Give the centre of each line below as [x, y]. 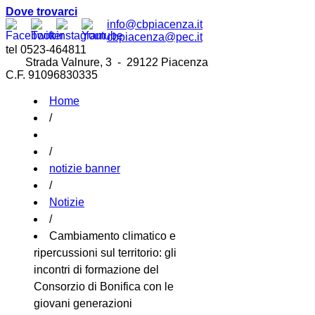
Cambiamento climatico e [112, 236]
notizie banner [85, 168]
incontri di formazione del [96, 270]
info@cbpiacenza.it [155, 24]
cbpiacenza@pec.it [155, 37]
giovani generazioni [83, 303]
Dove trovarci [41, 12]
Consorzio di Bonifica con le [104, 287]
